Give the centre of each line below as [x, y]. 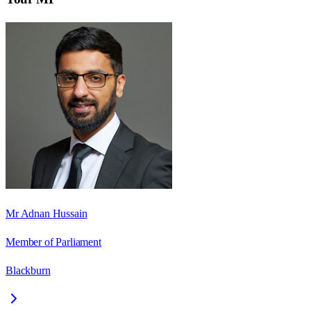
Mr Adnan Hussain [47, 213]
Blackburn [28, 270]
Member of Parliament [53, 242]
